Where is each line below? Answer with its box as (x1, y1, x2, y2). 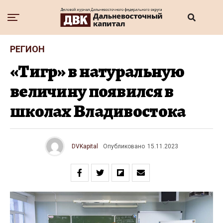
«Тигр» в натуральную (10, 59, 185, 83)
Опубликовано (103, 143, 145, 150)
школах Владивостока (10, 99, 186, 123)
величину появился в (10, 79, 174, 103)
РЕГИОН (10, 44, 45, 54)
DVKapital (72, 143, 98, 150)
